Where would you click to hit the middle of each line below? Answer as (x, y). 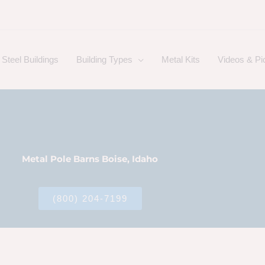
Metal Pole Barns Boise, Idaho (90, 159)
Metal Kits (181, 59)
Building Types (104, 59)
